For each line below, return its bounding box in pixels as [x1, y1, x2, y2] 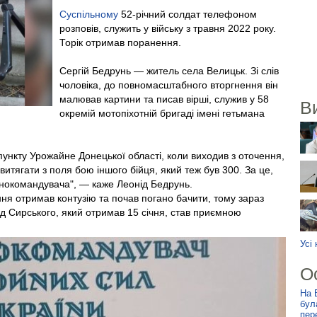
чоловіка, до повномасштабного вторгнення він [59, 79, 278, 91]
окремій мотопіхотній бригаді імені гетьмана [59, 108, 265, 119]
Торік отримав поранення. [59, 37, 181, 48]
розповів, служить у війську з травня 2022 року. [59, 23, 276, 34]
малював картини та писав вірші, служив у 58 [59, 93, 269, 105]
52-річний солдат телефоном [118, 8, 257, 20]
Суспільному [59, 8, 118, 20]
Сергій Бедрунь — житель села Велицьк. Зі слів [59, 65, 279, 76]
